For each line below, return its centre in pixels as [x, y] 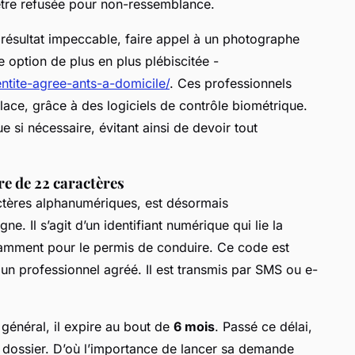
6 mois [194, 326]
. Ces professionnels [231, 83]
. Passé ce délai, [263, 326]
